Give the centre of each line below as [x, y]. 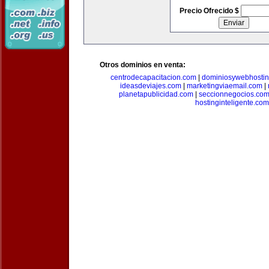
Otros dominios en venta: [143, 65]
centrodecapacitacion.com [153, 77]
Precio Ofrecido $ [210, 11]
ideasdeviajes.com [150, 86]
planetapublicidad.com [156, 94]
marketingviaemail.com [224, 86]
